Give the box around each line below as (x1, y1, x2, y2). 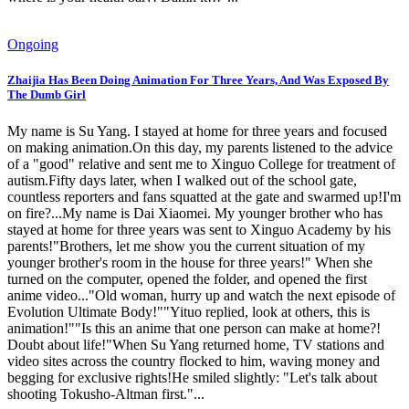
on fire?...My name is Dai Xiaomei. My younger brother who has (7, 204, 383, 221)
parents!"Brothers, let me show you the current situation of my (7, 237, 365, 254)
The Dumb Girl (7, 88, 86, 102)
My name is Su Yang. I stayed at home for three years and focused (7, 122, 387, 139)
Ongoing (7, 37, 58, 53)
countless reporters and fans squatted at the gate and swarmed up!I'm (7, 188, 401, 204)
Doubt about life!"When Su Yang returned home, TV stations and (7, 336, 384, 352)
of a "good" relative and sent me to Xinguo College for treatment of (7, 155, 395, 172)
